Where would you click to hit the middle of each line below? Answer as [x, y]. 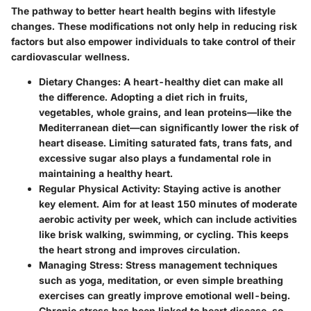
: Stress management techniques [199, 265]
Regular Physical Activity [98, 189]
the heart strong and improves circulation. [140, 250]
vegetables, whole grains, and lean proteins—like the [165, 112]
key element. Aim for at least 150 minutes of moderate [168, 204]
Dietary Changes [78, 82]
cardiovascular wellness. [70, 57]
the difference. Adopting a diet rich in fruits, [143, 97]
